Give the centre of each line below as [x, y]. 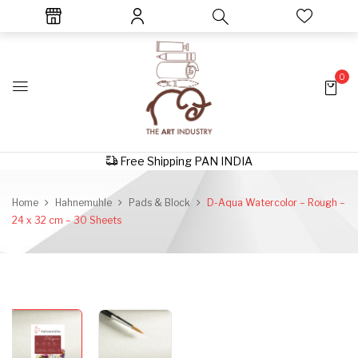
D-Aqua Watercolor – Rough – [276, 203]
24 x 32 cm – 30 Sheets [67, 220]
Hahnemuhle [84, 203]
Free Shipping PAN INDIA [185, 161]
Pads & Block [159, 203]
